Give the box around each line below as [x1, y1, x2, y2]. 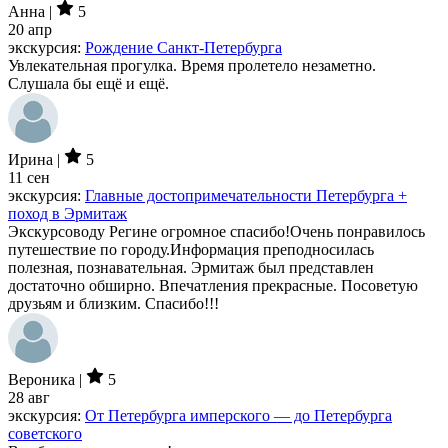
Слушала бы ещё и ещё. [8, 74, 169, 92]
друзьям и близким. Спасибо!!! [8, 294, 219, 312]
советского [8, 424, 82, 442]
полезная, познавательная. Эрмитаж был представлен [8, 258, 374, 276]
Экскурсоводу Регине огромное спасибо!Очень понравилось [8, 222, 425, 240]
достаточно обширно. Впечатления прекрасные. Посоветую [8, 276, 418, 294]
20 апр [8, 20, 52, 38]
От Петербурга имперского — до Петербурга [85, 406, 392, 424]
